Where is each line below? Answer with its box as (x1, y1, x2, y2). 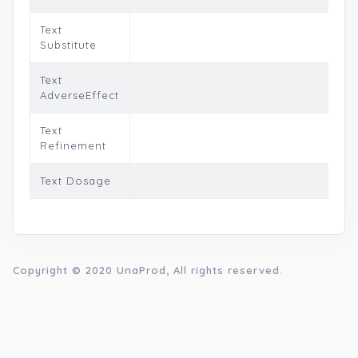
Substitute (40, 38, 97, 51)
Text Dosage (40, 174, 111, 187)
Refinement (40, 139, 106, 152)
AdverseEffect (40, 89, 119, 101)
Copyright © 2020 (13, 264, 117, 276)
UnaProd (117, 264, 166, 276)
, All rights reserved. (166, 264, 283, 276)
